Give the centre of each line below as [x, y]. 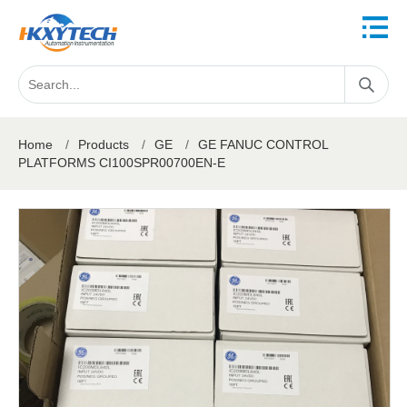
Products [104, 144]
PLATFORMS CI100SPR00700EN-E [122, 163]
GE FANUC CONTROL [263, 144]
